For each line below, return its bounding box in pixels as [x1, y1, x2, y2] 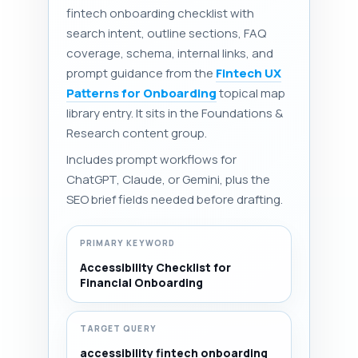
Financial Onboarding [80, 275, 203, 290]
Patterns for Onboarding [66, 85, 217, 101]
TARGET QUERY [80, 323, 157, 334]
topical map [217, 85, 285, 101]
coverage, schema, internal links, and [66, 45, 273, 62]
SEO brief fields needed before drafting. [66, 191, 283, 208]
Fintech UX [216, 65, 281, 82]
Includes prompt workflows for [66, 151, 237, 168]
